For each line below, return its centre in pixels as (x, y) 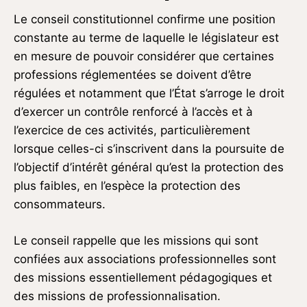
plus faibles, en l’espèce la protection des (127, 186)
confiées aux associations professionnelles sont (145, 259)
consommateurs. (60, 205)
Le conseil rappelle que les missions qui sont (136, 241)
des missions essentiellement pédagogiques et (143, 278)
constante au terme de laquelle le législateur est (146, 38)
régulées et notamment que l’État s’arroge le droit (149, 94)
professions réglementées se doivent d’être (133, 75)
